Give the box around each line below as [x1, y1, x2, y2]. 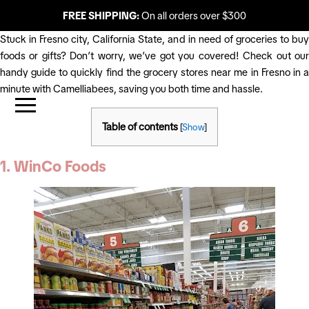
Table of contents [102, 121, 178, 132]
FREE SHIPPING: [63, 10, 139, 21]
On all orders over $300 [139, 10, 246, 21]
